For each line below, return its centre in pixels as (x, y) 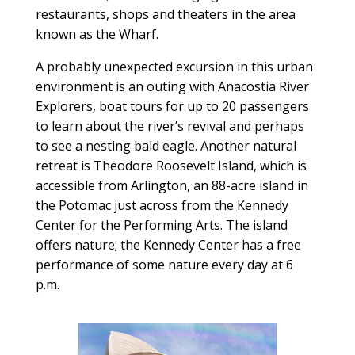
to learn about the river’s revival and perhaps (170, 126)
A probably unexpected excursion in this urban (174, 66)
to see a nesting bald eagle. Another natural (166, 145)
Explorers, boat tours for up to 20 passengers (172, 106)
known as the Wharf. (97, 34)
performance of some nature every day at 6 (164, 264)
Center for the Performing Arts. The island (161, 225)
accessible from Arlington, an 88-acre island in (172, 185)
